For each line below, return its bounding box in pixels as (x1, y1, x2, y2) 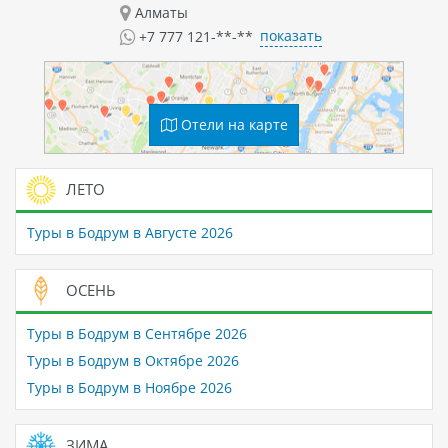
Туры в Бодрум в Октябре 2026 (26, 351, 239, 371)
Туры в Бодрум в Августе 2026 (26, 223, 233, 243)
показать (260, 26, 322, 46)
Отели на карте (176, 114, 288, 134)
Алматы (130, 2, 188, 22)
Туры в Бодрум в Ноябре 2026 (26, 378, 232, 398)
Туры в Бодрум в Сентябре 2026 (26, 324, 247, 344)
